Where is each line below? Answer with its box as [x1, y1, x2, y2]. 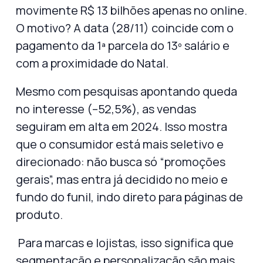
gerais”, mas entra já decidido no [16, 171, 191, 187]
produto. [16, 206, 63, 222]
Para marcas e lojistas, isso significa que [16, 234, 234, 251]
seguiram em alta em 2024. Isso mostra [16, 118, 227, 134]
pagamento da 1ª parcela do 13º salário [16, 37, 220, 53]
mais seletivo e [143, 136, 224, 152]
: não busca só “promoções [81, 153, 225, 170]
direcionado [16, 153, 81, 170]
